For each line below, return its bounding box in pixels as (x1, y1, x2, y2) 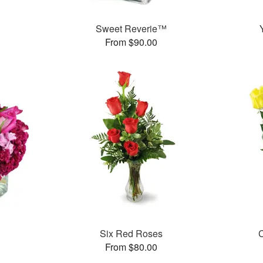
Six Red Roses (100, 227, 163, 241)
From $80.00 (105, 240, 158, 254)
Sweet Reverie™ (96, 22, 167, 36)
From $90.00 (105, 35, 158, 49)
